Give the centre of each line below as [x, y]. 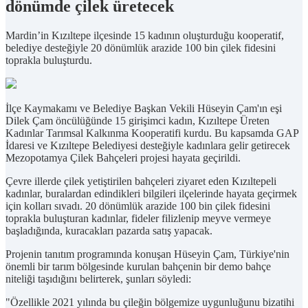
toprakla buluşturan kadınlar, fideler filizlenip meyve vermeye [138, 218]
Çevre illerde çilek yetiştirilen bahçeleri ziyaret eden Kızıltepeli [141, 181]
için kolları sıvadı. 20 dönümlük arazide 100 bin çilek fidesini [138, 206]
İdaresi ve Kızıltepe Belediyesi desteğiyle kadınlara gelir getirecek [148, 145]
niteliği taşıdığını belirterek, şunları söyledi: [98, 278]
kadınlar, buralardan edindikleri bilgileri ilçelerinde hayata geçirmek [151, 193]
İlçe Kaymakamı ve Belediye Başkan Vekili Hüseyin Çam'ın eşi [144, 108]
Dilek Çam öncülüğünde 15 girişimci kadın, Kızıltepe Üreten [137, 120]
